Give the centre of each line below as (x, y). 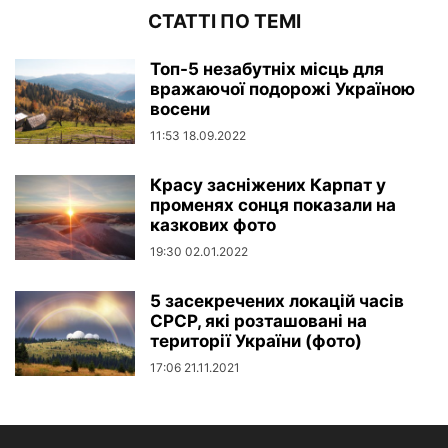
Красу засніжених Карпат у (268, 184)
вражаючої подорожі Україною (282, 88)
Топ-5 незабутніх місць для (267, 68)
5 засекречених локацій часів (277, 300)
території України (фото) (256, 340)
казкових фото (213, 224)
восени (180, 108)
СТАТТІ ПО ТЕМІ (224, 21)
